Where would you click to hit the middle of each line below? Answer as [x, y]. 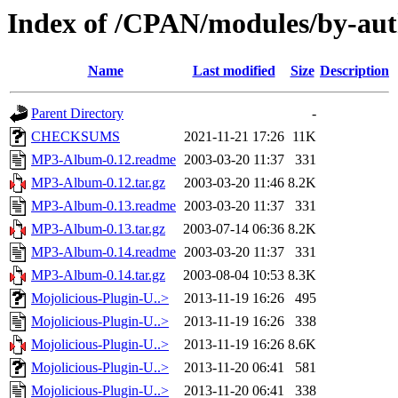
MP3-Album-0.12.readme [103, 160]
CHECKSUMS [76, 137]
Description [354, 71]
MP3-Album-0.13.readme [103, 206]
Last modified [234, 71]
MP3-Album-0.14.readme [103, 252]
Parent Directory [77, 114]
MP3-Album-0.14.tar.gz [98, 275]
